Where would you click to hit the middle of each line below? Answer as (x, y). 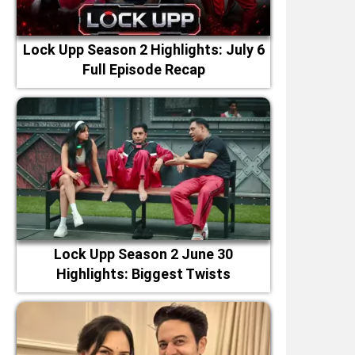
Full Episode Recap (143, 69)
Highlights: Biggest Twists (143, 274)
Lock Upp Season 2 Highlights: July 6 (143, 50)
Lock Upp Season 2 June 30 (143, 254)
